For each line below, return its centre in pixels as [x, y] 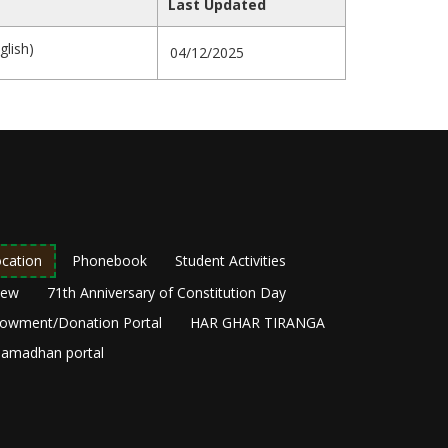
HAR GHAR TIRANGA [257, 323]
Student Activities [230, 261]
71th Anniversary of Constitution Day [166, 293]
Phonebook [109, 261]
